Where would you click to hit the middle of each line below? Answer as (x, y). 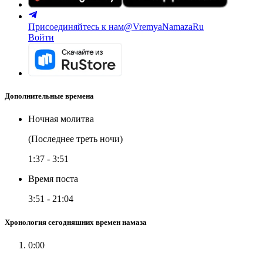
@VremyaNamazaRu (164, 27)
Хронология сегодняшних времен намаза (76, 222)
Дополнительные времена (49, 96)
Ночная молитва (61, 119)
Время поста (53, 179)
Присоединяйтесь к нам (76, 27)
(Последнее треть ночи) (75, 139)
